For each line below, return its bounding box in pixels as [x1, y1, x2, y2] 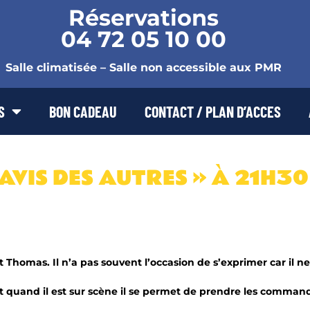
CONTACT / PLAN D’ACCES [145, 102, 281, 121]
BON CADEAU [49, 102, 117, 121]
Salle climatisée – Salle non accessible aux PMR [5, 61, 282, 74]
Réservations [68, 4, 219, 31]
